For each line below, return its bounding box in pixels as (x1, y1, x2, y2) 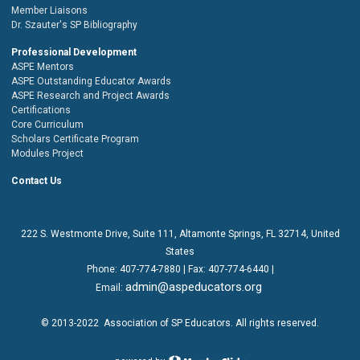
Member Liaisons (11, 4, 88, 16)
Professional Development (11, 46, 137, 58)
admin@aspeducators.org (125, 279, 262, 294)
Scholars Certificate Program (11, 133, 139, 145)
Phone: (86, 263, 120, 275)
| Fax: (180, 263, 208, 275)
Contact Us (11, 174, 62, 186)
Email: (96, 281, 123, 293)
